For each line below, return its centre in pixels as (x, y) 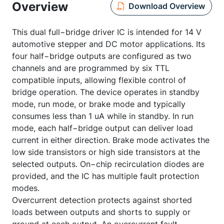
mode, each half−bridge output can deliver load (102, 128)
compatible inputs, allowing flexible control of (99, 80)
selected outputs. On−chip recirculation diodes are (108, 164)
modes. (26, 188)
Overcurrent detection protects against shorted (102, 200)
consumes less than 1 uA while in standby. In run (103, 116)
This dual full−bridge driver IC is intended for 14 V (107, 32)
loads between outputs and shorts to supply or (101, 212)
